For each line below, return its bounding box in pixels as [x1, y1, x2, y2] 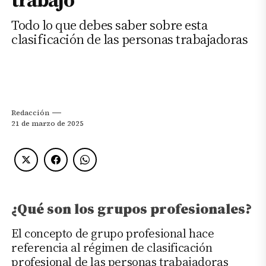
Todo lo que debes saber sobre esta [11, 16, 208, 35]
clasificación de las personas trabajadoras [11, 30, 248, 49]
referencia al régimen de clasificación [11, 239, 213, 256]
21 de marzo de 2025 [11, 119, 84, 129]
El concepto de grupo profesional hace [11, 224, 214, 242]
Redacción [11, 108, 50, 118]
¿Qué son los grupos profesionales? [11, 198, 252, 218]
